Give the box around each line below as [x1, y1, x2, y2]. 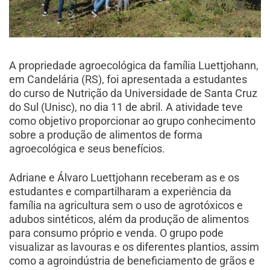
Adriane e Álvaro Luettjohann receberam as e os [9, 171, 240, 184]
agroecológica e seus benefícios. [9, 142, 166, 155]
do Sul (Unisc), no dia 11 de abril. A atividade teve [9, 100, 243, 113]
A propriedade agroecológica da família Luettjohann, [9, 58, 259, 72]
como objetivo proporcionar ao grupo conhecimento [9, 114, 256, 127]
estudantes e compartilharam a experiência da [9, 184, 232, 198]
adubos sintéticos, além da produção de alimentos [9, 212, 250, 225]
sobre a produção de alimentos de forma [9, 128, 203, 141]
